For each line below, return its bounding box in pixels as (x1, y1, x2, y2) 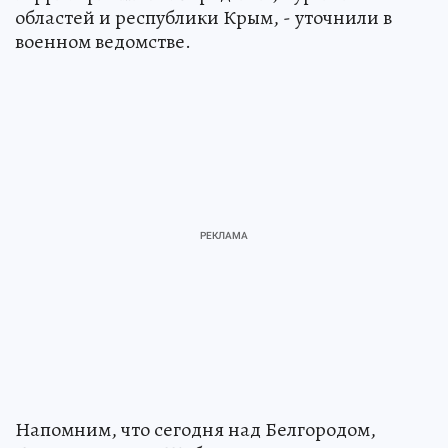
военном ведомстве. (15, 27, 191, 55)
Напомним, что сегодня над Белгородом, (15, 415, 376, 443)
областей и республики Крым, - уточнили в (15, 3, 392, 31)
